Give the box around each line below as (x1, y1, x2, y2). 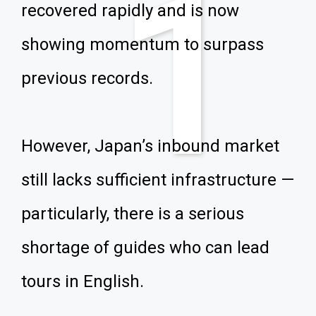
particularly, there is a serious (21, 204, 244, 224)
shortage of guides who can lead (21, 238, 269, 257)
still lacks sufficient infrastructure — (21, 170, 294, 190)
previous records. (21, 68, 153, 88)
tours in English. (21, 272, 144, 291)
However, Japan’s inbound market (21, 136, 279, 156)
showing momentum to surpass (21, 35, 264, 54)
